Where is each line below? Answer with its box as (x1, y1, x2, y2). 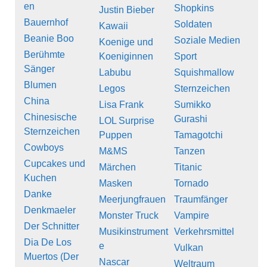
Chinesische (24, 112, 77, 123)
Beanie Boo (24, 33, 74, 44)
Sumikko (174, 100, 211, 110)
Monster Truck (99, 210, 159, 221)
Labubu (99, 67, 131, 78)
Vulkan (174, 243, 203, 253)
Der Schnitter (24, 221, 79, 232)
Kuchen (24, 173, 57, 184)
